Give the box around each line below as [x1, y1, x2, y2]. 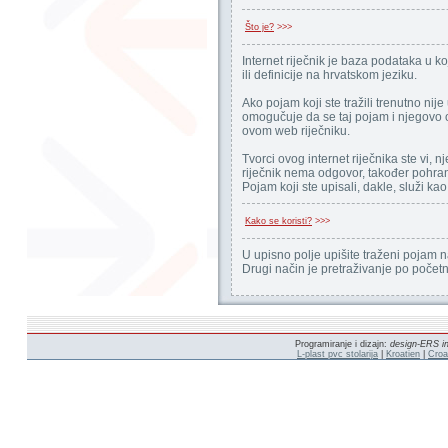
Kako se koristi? [245, 216, 312, 226]
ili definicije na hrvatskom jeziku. [242, 68, 417, 82]
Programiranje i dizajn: [294, 339, 390, 349]
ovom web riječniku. [242, 124, 350, 138]
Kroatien [386, 349, 420, 359]
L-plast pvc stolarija [297, 349, 378, 359]
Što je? [245, 22, 274, 32]
